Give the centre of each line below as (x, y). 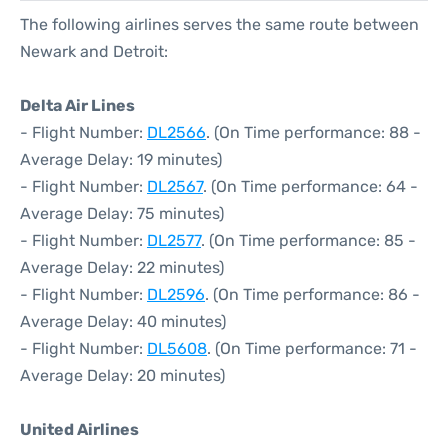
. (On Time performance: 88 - (313, 132)
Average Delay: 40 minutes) (123, 321)
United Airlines (79, 429)
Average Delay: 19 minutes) (121, 159)
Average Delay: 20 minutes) (122, 375)
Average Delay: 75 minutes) (122, 213)
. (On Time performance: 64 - (310, 186)
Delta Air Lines (77, 105)
